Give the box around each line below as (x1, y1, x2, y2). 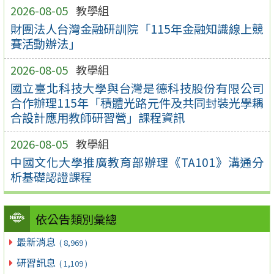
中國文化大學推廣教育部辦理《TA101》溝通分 (10, 153, 264, 171)
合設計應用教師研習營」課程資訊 (10, 108, 185, 126)
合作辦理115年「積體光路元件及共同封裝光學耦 (10, 94, 264, 111)
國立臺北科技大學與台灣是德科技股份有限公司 (10, 79, 264, 97)
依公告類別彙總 (35, 210, 117, 228)
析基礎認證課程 (10, 168, 92, 185)
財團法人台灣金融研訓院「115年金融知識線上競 (10, 20, 264, 38)
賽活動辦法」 (10, 35, 80, 53)
